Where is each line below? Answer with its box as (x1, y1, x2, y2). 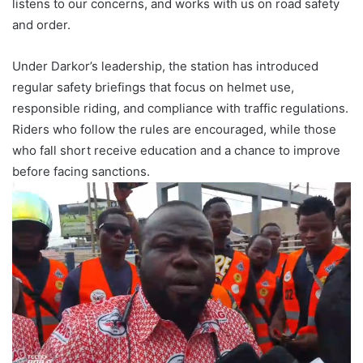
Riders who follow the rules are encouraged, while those (12, 121, 336, 137)
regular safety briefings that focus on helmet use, (12, 79, 294, 95)
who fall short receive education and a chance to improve (12, 142, 340, 158)
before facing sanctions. (12, 163, 150, 179)
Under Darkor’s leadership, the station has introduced (12, 58, 318, 74)
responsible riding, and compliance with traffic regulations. (12, 100, 348, 116)
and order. (12, 16, 70, 32)
